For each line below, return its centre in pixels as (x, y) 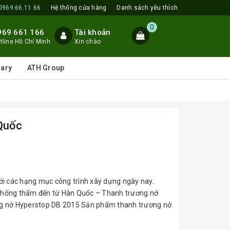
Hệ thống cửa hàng (79, 8)
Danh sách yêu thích (147, 8)
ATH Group (46, 68)
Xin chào (88, 42)
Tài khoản (93, 32)
